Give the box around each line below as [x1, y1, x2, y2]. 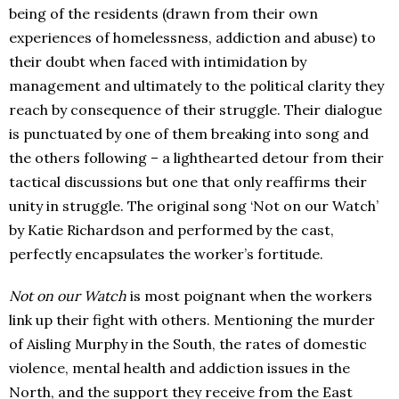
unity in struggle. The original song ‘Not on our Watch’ [9, 196, 379, 215]
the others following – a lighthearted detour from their [9, 148, 384, 167]
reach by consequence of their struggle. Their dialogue [9, 100, 382, 118]
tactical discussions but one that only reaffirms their [9, 172, 367, 191]
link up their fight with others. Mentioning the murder [9, 310, 375, 329]
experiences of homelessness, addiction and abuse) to [9, 28, 376, 46]
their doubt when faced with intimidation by [9, 52, 306, 70]
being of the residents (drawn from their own [9, 4, 318, 22]
